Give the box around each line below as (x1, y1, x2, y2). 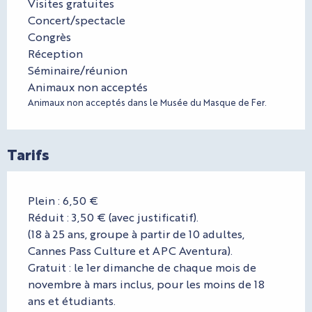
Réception (28, 46, 83, 61)
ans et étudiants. (28, 293, 116, 309)
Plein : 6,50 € (28, 193, 98, 208)
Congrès (28, 29, 71, 45)
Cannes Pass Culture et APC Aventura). (28, 243, 233, 258)
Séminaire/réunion (28, 63, 127, 78)
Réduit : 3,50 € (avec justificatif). (28, 210, 198, 225)
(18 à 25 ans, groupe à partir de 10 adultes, (28, 226, 244, 242)
